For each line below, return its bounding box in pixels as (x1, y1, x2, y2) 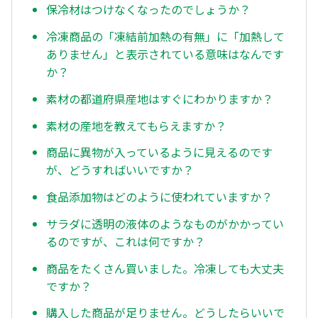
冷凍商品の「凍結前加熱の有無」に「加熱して (46, 28, 285, 45)
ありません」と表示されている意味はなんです (46, 45, 284, 63)
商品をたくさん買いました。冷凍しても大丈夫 (46, 259, 284, 277)
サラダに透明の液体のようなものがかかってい (46, 214, 284, 232)
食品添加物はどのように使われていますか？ (46, 188, 273, 206)
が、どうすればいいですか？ (46, 161, 194, 179)
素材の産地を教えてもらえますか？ (46, 116, 226, 134)
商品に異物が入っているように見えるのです (46, 143, 273, 161)
